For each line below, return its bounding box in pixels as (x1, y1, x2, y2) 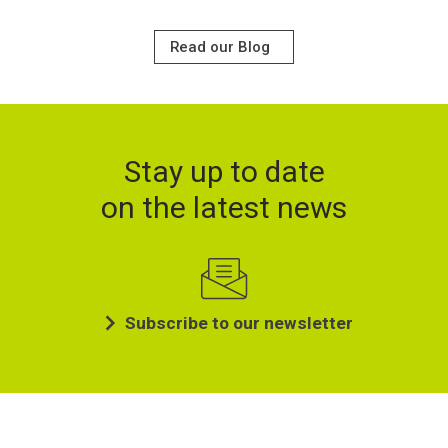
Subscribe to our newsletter (125, 312, 353, 333)
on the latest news (101, 189, 347, 225)
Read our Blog (170, 38, 270, 57)
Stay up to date (123, 153, 325, 189)
